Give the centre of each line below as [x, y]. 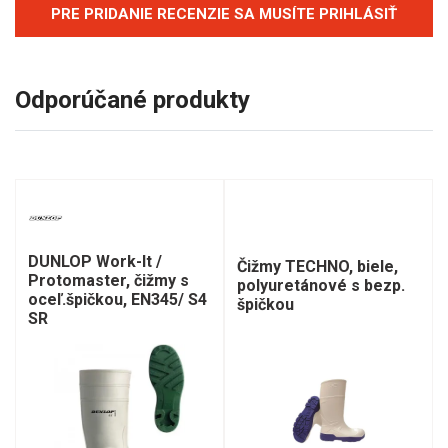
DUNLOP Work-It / [95, 261]
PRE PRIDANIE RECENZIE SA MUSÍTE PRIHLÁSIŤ [224, 14]
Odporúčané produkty [132, 99]
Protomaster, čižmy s [108, 280]
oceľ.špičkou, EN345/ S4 [117, 299]
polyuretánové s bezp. [321, 285]
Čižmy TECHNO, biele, [317, 266]
